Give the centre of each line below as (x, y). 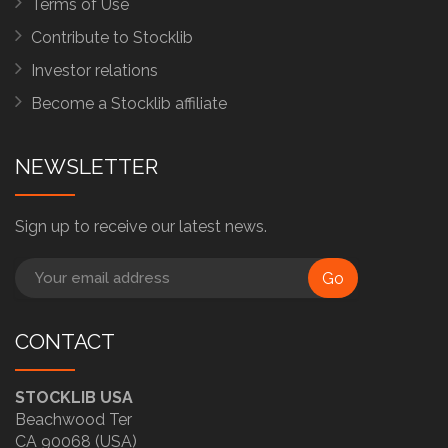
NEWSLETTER (86, 167)
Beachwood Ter (73, 420)
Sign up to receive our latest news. (141, 227)
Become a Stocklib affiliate (129, 104)
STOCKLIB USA (74, 398)
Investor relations (94, 71)
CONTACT (65, 342)
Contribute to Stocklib (112, 38)
